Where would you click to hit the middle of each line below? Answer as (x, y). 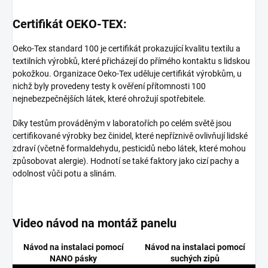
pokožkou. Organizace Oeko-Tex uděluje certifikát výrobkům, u (127, 74)
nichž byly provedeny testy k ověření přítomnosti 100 (109, 86)
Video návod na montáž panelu (95, 223)
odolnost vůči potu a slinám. (65, 174)
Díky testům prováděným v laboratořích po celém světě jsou (122, 124)
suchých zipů (195, 259)
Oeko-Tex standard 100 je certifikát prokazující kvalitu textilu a (127, 49)
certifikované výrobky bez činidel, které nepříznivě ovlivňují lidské (130, 136)
